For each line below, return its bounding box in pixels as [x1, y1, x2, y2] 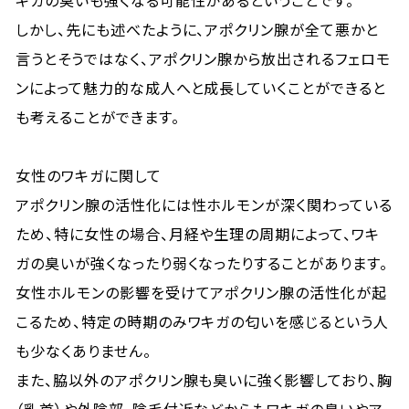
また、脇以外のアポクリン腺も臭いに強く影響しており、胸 [16, 369, 393, 391]
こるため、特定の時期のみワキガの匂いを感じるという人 [16, 310, 389, 332]
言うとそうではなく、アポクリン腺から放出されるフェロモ [16, 47, 391, 69]
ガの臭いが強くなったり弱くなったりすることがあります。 [16, 252, 388, 274]
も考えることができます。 [16, 106, 180, 128]
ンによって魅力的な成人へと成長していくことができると [16, 77, 386, 99]
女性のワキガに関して [16, 164, 162, 186]
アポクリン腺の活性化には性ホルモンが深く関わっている [16, 194, 393, 215]
